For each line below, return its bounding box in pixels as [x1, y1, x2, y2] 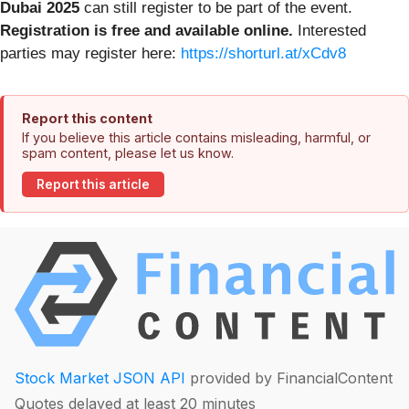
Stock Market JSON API [15, 369, 185, 388]
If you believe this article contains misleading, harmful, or [22, 129, 371, 145]
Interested [293, 21, 366, 39]
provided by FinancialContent [185, 369, 393, 388]
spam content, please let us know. [22, 144, 234, 161]
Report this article [37, 177, 150, 193]
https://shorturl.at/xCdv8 [181, 44, 346, 62]
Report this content [22, 110, 152, 126]
